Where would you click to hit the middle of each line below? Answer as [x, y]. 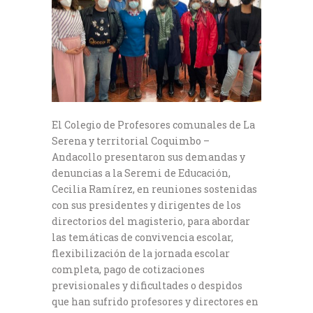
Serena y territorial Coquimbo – [131, 141]
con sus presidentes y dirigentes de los [146, 205]
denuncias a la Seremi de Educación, [141, 173]
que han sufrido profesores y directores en [155, 302]
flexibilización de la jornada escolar [141, 254]
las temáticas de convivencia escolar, [143, 238]
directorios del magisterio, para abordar [151, 221]
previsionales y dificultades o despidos [147, 286]
